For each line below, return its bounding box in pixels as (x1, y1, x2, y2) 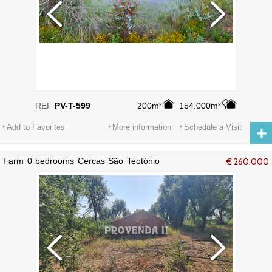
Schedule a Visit (184, 123, 242, 132)
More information (112, 123, 171, 132)
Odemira (3, 166, 36, 175)
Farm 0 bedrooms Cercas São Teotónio (3, 156, 160, 166)
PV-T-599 (55, 101, 90, 110)
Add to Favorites (7, 123, 65, 132)
